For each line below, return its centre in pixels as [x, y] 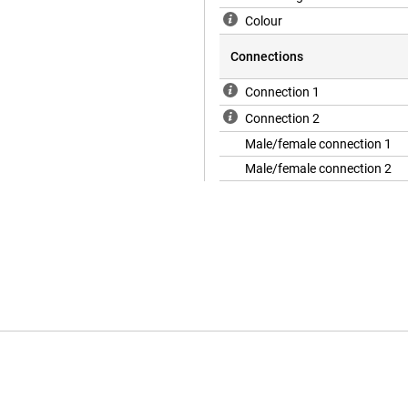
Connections [267, 57]
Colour [264, 21]
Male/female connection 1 [318, 144]
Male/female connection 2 [318, 169]
